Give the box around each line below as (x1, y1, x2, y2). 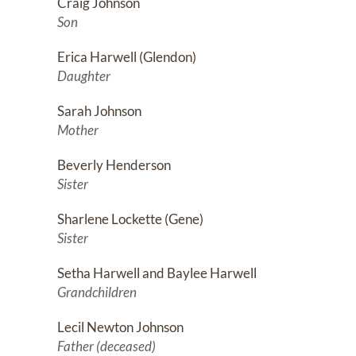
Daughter (57, 68, 110, 85)
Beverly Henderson (57, 157, 171, 174)
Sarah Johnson (57, 103, 141, 120)
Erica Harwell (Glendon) (57, 48, 196, 66)
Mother (57, 122, 99, 139)
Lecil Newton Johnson (57, 319, 184, 336)
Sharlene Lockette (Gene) (57, 211, 203, 228)
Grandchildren (57, 284, 137, 301)
